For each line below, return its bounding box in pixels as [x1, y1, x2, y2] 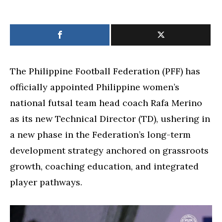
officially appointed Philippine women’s [10, 81, 179, 93]
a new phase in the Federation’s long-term [10, 128, 191, 140]
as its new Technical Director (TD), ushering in [10, 112, 210, 124]
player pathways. [10, 176, 82, 188]
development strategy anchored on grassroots [10, 144, 209, 156]
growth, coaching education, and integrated [10, 160, 199, 172]
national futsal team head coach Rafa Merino [10, 97, 202, 109]
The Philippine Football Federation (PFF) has [10, 65, 200, 77]
